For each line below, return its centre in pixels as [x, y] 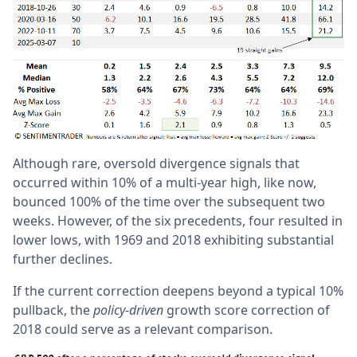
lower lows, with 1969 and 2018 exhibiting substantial [173, 240]
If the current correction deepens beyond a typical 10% [178, 291]
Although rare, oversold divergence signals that [156, 164]
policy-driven [128, 310]
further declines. [64, 259]
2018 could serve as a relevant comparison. [144, 330]
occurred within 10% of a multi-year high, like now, [165, 183]
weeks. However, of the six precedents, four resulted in [178, 221]
